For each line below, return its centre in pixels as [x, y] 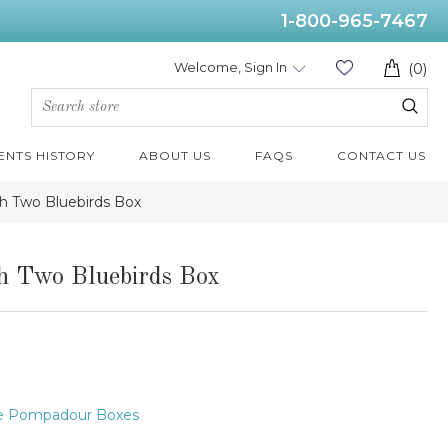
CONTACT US [381, 155]
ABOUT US [175, 155]
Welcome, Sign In [230, 67]
